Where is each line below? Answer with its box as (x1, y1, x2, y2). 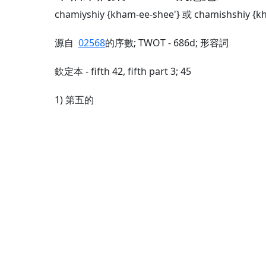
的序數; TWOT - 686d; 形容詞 (105, 36, 229, 49)
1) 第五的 (55, 93, 94, 106)
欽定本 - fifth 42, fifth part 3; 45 (55, 65, 191, 78)
